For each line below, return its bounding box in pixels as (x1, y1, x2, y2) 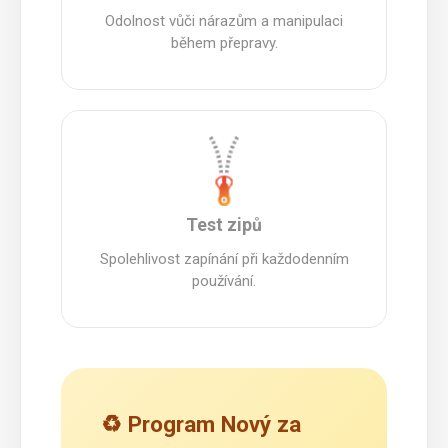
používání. (192, 271, 256, 290)
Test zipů (186, 214, 262, 235)
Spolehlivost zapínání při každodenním (99, 249, 349, 268)
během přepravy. (170, 33, 278, 52)
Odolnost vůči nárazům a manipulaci (105, 11, 343, 30)
